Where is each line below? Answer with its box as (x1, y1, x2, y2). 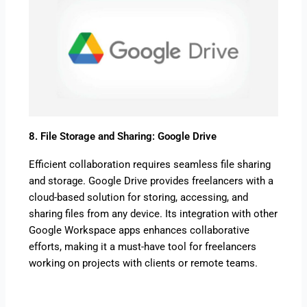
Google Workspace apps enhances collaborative (29, 224, 250, 237)
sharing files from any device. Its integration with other (29, 208, 278, 221)
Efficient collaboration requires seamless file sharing (29, 158, 271, 171)
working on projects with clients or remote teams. (29, 257, 258, 270)
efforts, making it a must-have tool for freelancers (29, 241, 257, 254)
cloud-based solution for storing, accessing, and (29, 191, 249, 204)
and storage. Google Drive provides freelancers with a (29, 175, 274, 188)
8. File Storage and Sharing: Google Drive (29, 130, 217, 143)
